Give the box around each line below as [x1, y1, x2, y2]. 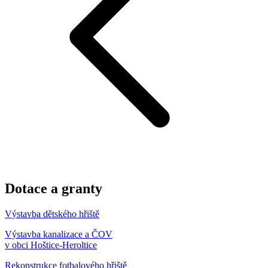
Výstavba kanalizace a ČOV [5, 229, 112, 239]
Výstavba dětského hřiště [5, 208, 99, 219]
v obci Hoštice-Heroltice [5, 239, 97, 250]
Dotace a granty [5, 180, 102, 196]
